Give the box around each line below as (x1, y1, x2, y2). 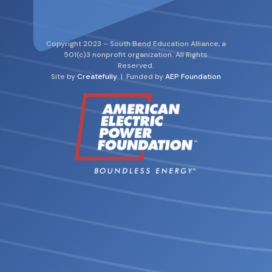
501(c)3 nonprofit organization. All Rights (64, 49, 208, 59)
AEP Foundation (165, 71, 221, 81)
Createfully (76, 71, 117, 81)
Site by (50, 71, 77, 81)
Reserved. (117, 60, 154, 70)
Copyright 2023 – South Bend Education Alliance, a (46, 38, 226, 49)
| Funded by (117, 71, 163, 81)
